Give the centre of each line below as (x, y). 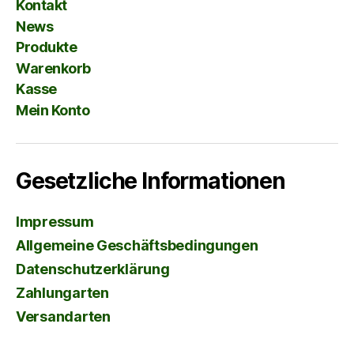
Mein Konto (53, 110)
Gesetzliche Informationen (151, 181)
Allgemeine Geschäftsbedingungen (137, 245)
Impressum (55, 221)
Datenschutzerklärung (93, 269)
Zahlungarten (62, 292)
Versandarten (63, 316)
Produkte (47, 47)
